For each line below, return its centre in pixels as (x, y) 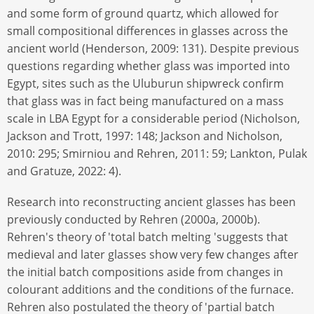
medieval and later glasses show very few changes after (153, 254)
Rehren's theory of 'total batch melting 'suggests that (148, 237)
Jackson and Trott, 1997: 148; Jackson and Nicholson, (145, 136)
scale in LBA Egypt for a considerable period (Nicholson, (153, 118)
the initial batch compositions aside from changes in (145, 272)
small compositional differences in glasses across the (148, 30)
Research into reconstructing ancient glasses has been (151, 202)
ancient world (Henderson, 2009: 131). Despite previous (153, 48)
